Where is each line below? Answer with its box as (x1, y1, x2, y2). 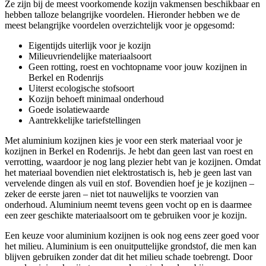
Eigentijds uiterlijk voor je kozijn (28, 40, 151, 50)
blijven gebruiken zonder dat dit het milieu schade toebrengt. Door (5, 251, 252, 262)
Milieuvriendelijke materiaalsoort (28, 50, 151, 61)
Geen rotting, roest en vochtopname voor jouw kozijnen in (28, 61, 247, 72)
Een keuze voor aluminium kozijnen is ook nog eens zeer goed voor (5, 230, 259, 240)
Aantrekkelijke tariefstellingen (28, 115, 141, 125)
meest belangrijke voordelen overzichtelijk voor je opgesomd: (5, 20, 235, 30)
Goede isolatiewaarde (28, 104, 109, 115)
